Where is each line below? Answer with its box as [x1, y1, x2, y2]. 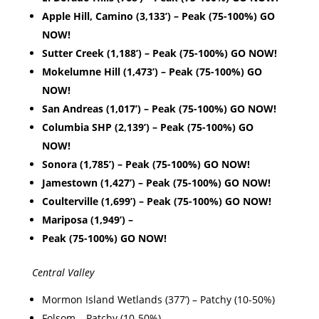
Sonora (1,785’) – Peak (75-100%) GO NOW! [41, 157, 253, 172]
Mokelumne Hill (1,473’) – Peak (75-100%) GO [41, 65, 262, 79]
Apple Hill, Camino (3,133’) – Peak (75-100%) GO [41, 9, 275, 23]
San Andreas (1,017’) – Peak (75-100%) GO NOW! [41, 102, 279, 116]
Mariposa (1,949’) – [41, 213, 136, 227]
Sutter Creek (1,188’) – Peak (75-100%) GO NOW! [41, 46, 280, 61]
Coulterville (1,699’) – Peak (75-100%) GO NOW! [41, 194, 274, 209]
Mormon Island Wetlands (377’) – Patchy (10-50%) [41, 293, 275, 307]
